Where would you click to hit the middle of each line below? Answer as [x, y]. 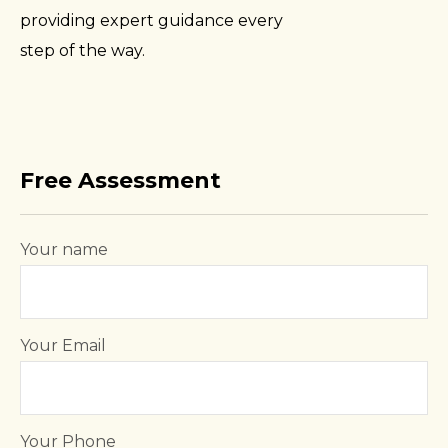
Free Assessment [120, 180]
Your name [64, 249]
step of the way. [82, 50]
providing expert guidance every [151, 20]
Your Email [63, 345]
